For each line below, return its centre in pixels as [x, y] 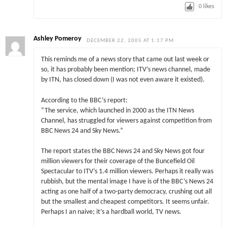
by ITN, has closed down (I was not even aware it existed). [123, 80]
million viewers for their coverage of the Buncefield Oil [118, 161]
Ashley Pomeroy [58, 39]
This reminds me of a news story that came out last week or [125, 60]
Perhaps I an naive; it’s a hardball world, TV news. [111, 212]
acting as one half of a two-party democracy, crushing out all [126, 192]
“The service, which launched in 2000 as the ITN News [117, 110]
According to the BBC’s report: [84, 100]
